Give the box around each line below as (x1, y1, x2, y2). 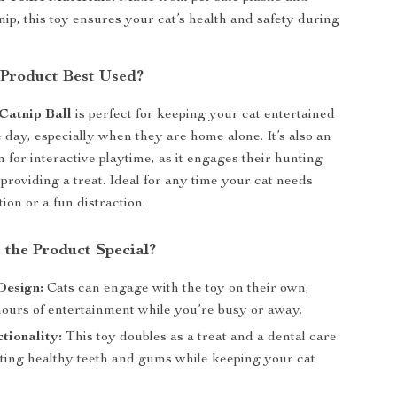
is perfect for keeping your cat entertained (72, 108, 336, 122)
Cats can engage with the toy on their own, (43, 282, 310, 296)
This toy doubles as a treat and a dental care (62, 331, 338, 345)
